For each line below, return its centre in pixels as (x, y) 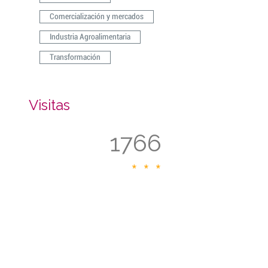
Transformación (75, 57)
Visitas (49, 105)
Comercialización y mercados (96, 17)
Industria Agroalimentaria (90, 37)
